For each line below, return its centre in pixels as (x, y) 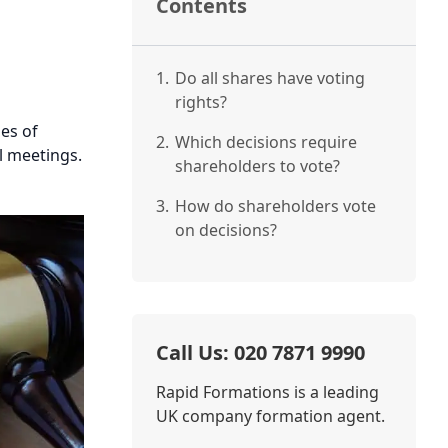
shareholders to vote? (257, 166)
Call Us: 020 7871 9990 (260, 352)
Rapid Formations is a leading (267, 392)
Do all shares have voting (269, 78)
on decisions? (225, 230)
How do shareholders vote (275, 206)
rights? (200, 102)
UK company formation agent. (270, 416)
